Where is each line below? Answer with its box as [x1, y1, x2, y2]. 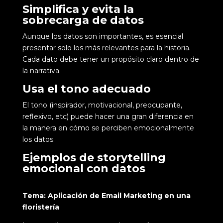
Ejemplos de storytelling [22, 150, 166, 164]
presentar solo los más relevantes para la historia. [22, 43, 191, 52]
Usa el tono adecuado [22, 82, 151, 96]
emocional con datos [22, 161, 145, 175]
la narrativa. [22, 66, 61, 75]
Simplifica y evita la [22, 2, 134, 16]
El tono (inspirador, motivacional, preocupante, [22, 100, 182, 110]
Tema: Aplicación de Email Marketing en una [22, 191, 191, 200]
